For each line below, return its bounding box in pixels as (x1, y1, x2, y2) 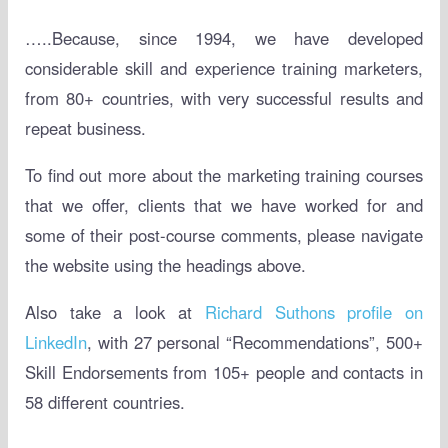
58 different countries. (24, 389, 185, 414)
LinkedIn (24, 329, 87, 354)
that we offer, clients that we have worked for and (24, 193, 424, 218)
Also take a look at (24, 299, 205, 324)
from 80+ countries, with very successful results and (24, 86, 424, 111)
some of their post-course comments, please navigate (24, 223, 424, 248)
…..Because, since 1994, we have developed (24, 26, 424, 51)
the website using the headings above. (24, 253, 306, 278)
